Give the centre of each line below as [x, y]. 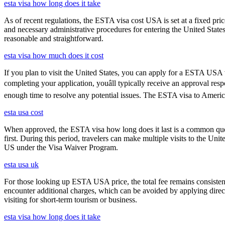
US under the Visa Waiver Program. [61, 148]
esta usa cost [24, 113]
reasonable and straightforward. [54, 39]
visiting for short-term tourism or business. [71, 200]
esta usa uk [21, 165]
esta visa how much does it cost [54, 56]
